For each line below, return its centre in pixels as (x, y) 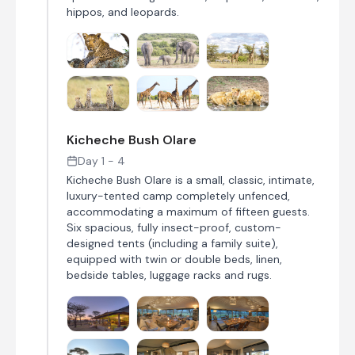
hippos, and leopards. (123, 12)
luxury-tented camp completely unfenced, (178, 196)
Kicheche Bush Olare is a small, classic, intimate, (191, 180)
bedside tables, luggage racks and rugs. (169, 275)
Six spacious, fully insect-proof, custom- (174, 227)
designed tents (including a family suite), (172, 243)
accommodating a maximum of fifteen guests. (188, 212)
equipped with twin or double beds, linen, (174, 259)
